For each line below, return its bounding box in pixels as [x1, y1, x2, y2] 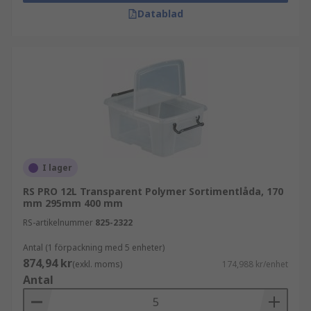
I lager [42, 162, 72, 174]
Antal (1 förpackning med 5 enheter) [23, 242, 165, 253]
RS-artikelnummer [23, 217, 93, 228]
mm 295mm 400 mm [23, 196, 123, 210]
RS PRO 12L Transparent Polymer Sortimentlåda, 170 [23, 185, 283, 198]
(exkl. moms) [72, 258, 122, 270]
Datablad [137, 7, 183, 20]
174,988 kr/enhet [222, 258, 288, 270]
